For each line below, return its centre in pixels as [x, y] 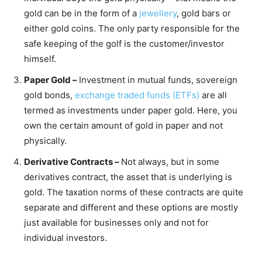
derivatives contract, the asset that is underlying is [128, 177]
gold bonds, [49, 95]
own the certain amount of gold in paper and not [123, 126]
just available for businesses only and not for [116, 223]
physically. [45, 141]
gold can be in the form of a [82, 13]
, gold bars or [204, 13]
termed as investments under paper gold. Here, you [131, 111]
